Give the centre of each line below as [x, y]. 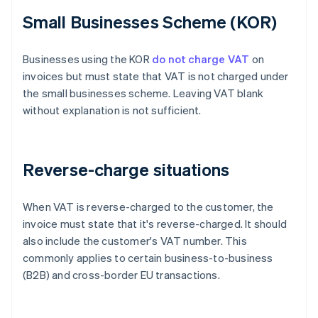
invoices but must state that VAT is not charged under [156, 76]
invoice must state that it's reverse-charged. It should [155, 224]
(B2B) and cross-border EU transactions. [121, 275]
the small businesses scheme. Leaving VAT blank [143, 93]
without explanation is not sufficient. [112, 110]
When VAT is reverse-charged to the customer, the [148, 207]
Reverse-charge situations [126, 170]
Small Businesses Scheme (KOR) [150, 22]
